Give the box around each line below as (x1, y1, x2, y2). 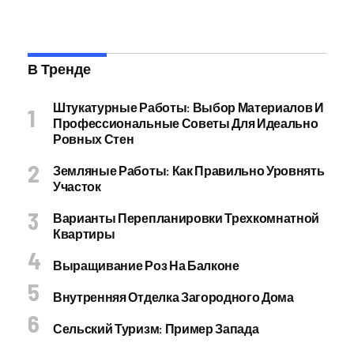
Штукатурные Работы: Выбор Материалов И (53, 99, 324, 115)
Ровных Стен (53, 130, 134, 146)
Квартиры (53, 225, 115, 241)
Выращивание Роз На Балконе (53, 257, 239, 273)
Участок (53, 178, 101, 194)
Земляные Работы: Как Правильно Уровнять (53, 162, 325, 178)
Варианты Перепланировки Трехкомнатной (53, 209, 320, 225)
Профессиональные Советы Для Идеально (53, 115, 318, 130)
